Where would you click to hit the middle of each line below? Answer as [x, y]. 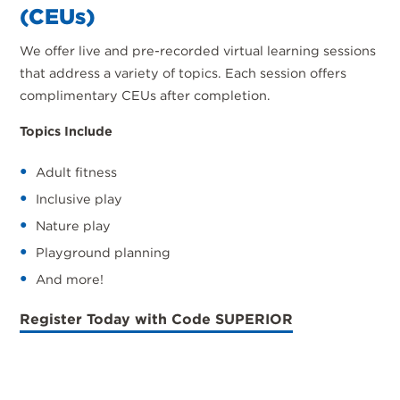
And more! [70, 279]
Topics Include [67, 130]
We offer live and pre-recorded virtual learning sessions [198, 51]
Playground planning [104, 253]
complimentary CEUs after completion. [146, 96]
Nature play [74, 226]
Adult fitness [77, 172]
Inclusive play [79, 199]
